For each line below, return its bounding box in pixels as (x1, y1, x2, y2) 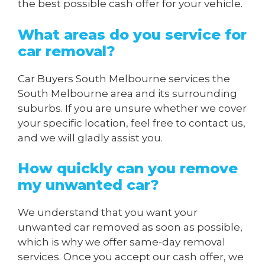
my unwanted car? (18, 176, 159, 194)
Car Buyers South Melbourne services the (18, 72, 230, 85)
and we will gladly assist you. (18, 131, 163, 144)
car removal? (18, 42, 115, 60)
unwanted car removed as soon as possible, (18, 221, 243, 234)
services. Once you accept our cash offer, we (18, 251, 244, 263)
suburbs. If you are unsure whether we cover (18, 102, 247, 114)
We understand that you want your (18, 206, 198, 219)
